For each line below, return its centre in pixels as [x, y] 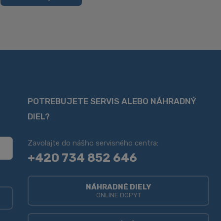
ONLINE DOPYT [118, 195]
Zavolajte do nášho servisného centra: [93, 143]
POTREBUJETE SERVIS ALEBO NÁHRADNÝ [112, 101]
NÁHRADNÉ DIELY [119, 187]
